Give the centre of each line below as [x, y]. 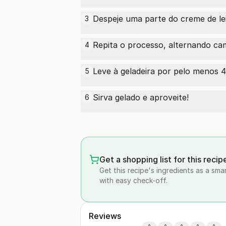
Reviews [105, 216]
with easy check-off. [133, 180]
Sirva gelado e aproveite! [141, 97]
